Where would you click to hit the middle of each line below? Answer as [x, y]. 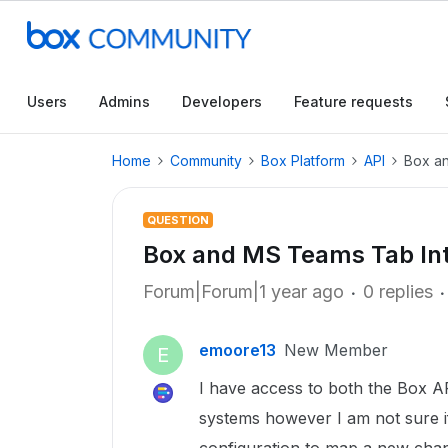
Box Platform [303, 160]
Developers [222, 101]
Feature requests [353, 101]
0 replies [398, 291]
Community [206, 160]
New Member [336, 350]
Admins [124, 101]
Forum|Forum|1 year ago [243, 291]
